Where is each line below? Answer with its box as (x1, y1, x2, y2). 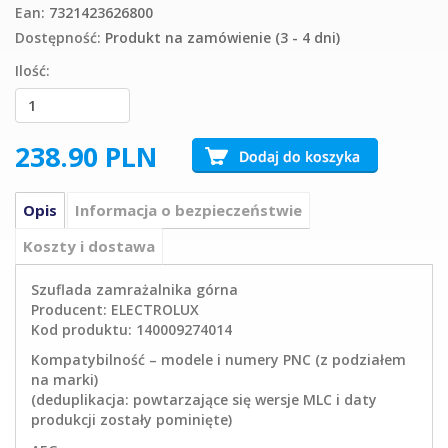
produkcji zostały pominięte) (31, 410, 232, 430)
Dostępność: (15, 27, 101, 47)
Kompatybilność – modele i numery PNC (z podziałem (31, 350, 406, 370)
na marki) (31, 370, 98, 390)
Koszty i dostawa (23, 235, 155, 256)
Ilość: (15, 60, 50, 80)
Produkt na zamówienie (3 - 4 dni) (105, 27, 340, 47)
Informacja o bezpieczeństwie (75, 199, 302, 220)
